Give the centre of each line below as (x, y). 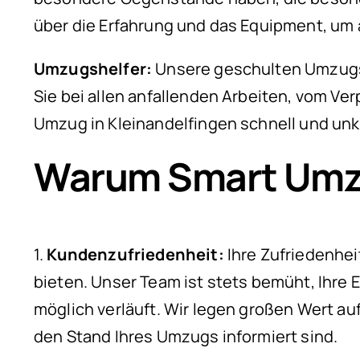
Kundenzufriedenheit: (135, 255)
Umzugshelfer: (93, 68)
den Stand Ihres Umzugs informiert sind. (186, 337)
